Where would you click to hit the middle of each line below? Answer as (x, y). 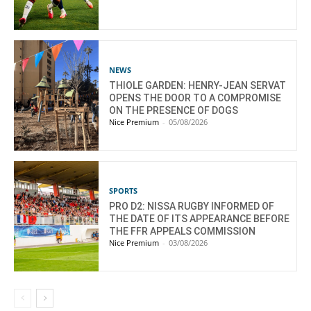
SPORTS (124, 191)
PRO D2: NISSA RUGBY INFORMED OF (192, 207)
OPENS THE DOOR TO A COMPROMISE (195, 98)
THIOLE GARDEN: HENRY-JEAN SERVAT (198, 86)
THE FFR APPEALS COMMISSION (183, 232)
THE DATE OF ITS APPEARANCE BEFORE (200, 219)
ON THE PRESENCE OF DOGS (174, 111)
